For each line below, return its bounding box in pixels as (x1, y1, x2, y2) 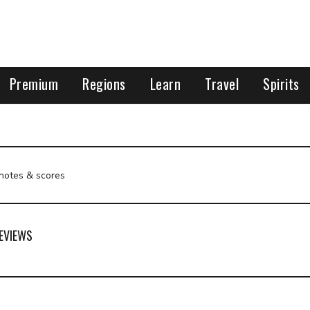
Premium (9, 73, 59, 94)
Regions (82, 73, 126, 94)
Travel (205, 73, 239, 94)
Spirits (263, 73, 300, 94)
